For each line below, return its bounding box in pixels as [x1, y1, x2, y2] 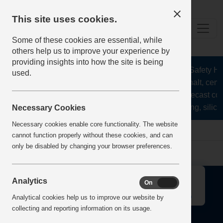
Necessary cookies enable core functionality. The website [12, 120, 178, 128]
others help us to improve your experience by [12, 47, 170, 55]
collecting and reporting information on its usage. [12, 204, 152, 212]
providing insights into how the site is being [12, 58, 163, 66]
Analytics [12, 176, 47, 185]
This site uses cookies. [12, 14, 117, 24]
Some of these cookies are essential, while [12, 36, 162, 44]
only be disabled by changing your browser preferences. [12, 142, 172, 150]
